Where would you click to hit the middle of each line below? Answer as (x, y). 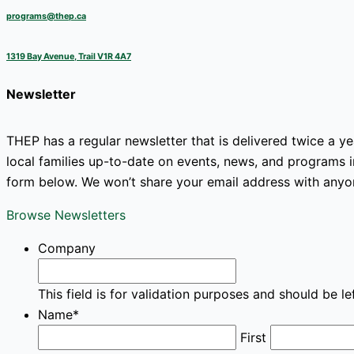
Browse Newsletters (66, 215)
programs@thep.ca (46, 16)
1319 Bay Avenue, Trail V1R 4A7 (69, 56)
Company (67, 248)
